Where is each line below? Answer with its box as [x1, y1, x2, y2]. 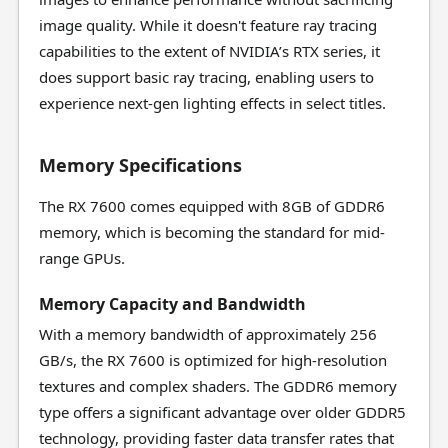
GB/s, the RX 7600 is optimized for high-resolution [38, 350, 387, 370]
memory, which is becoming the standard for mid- [38, 222, 385, 242]
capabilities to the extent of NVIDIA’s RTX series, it [38, 41, 380, 61]
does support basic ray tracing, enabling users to [38, 67, 374, 87]
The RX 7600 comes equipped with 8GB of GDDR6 [38, 196, 385, 216]
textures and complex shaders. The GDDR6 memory [38, 376, 397, 396]
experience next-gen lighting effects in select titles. [38, 93, 386, 113]
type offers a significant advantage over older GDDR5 [38, 402, 406, 422]
